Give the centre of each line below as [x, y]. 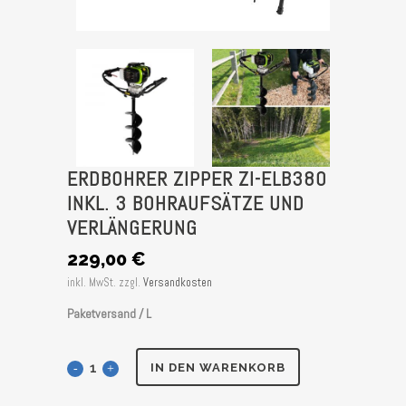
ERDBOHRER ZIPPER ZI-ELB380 [197, 179]
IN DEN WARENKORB [218, 367]
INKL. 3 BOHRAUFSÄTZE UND [186, 203]
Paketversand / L [109, 314]
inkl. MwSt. [92, 283]
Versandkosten [178, 283]
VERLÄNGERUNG [132, 227]
